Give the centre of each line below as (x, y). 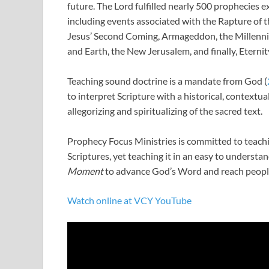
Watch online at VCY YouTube (129, 201)
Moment (85, 171)
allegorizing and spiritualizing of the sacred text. (165, 111)
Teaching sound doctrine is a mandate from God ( (167, 81)
